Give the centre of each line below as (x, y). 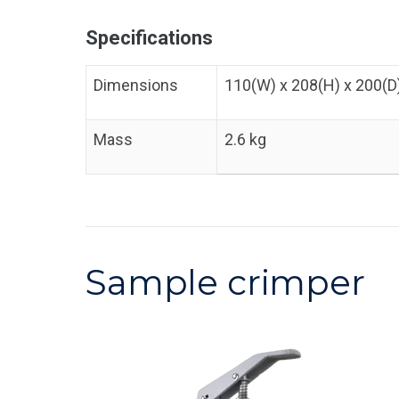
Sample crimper (225, 282)
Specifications (149, 38)
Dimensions (136, 85)
